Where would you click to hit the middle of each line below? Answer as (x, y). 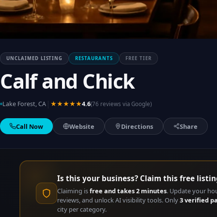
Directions (137, 126)
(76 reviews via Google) (121, 104)
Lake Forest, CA (24, 104)
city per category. (82, 209)
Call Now (30, 126)
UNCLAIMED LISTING (35, 58)
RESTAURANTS (94, 58)
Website (82, 126)
